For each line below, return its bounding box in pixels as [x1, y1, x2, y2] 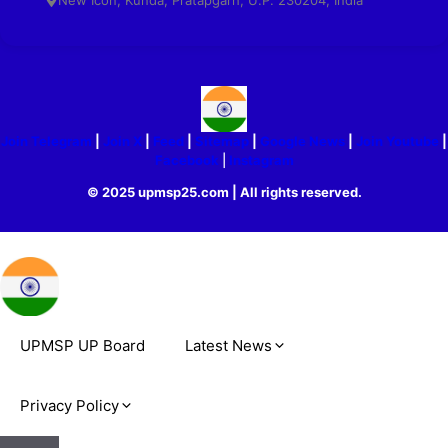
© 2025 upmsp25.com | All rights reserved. [86, 183, 362, 200]
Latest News [185, 336, 272, 355]
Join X [103, 132, 145, 149]
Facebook [154, 151, 219, 168]
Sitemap [195, 132, 249, 149]
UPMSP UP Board [20, 336, 145, 355]
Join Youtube [356, 132, 439, 149]
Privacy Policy [20, 396, 119, 415]
